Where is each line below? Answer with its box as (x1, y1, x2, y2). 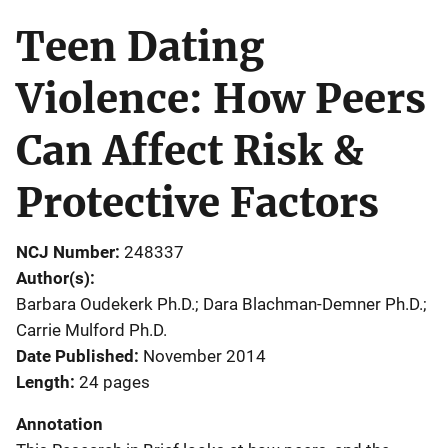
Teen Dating (16, 21, 264, 72)
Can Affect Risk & (16, 125, 364, 176)
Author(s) (16, 267, 90, 288)
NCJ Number (16, 241, 115, 262)
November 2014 (143, 345, 266, 366)
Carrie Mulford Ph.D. (16, 319, 167, 340)
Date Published (16, 345, 134, 366)
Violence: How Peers (16, 73, 426, 124)
